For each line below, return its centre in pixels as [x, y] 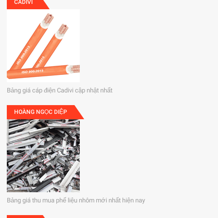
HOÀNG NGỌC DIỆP [41, 112]
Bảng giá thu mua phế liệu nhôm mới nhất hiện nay [76, 200]
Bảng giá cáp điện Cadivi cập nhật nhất [60, 90]
